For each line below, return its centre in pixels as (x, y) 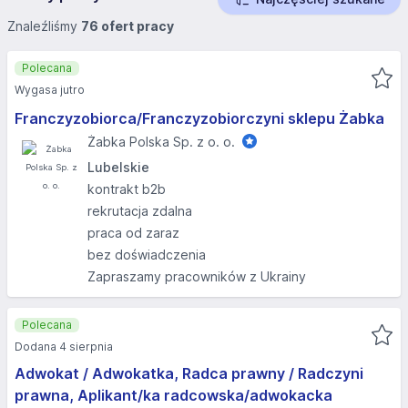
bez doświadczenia (147, 255)
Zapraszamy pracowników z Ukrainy (197, 276)
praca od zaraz (133, 233)
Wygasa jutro (50, 90)
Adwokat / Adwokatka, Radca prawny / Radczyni (189, 373)
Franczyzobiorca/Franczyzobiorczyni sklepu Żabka (199, 118)
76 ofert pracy (127, 26)
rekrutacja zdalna (140, 211)
